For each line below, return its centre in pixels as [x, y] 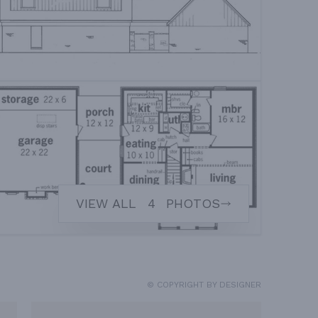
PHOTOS [191, 204]
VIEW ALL [108, 204]
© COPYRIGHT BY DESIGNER [204, 284]
